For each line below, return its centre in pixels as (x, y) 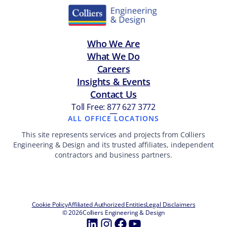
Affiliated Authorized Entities (107, 204)
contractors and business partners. (113, 155)
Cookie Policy (50, 204)
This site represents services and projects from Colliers (113, 135)
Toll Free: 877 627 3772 (113, 107)
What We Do (113, 56)
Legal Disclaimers (171, 204)
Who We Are (113, 44)
